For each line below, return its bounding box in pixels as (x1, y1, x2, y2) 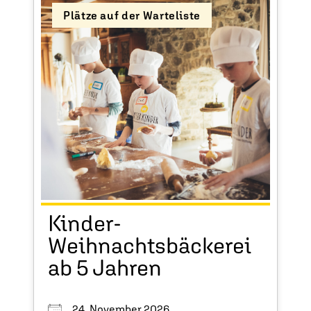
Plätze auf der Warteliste (63, 9, 201, 22)
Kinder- (48, 210, 121, 237)
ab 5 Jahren (48, 255, 162, 281)
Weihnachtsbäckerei (48, 233, 251, 259)
